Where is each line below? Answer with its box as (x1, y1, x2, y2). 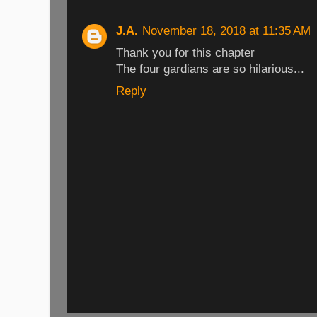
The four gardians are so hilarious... (116, 62, 304, 76)
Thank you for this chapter (116, 45, 255, 59)
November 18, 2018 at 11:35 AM (142, 23, 311, 38)
